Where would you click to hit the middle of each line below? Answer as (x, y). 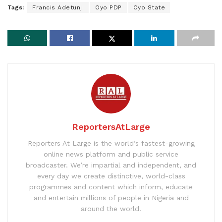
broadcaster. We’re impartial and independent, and (111, 165)
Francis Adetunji (58, 7)
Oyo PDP (109, 7)
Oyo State (149, 7)
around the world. (111, 208)
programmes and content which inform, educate (111, 187)
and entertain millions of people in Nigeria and (111, 197)
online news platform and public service (111, 154)
